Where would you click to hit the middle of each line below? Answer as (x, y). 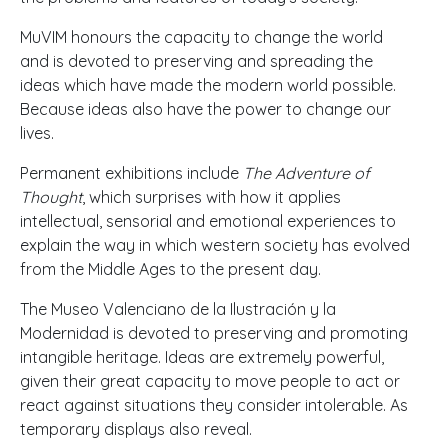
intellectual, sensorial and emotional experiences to (208, 221)
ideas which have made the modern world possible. (208, 85)
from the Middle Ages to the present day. (170, 269)
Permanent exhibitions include (131, 173)
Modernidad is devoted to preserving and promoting (214, 333)
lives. (39, 133)
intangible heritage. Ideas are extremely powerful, (202, 357)
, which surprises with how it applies (211, 197)
